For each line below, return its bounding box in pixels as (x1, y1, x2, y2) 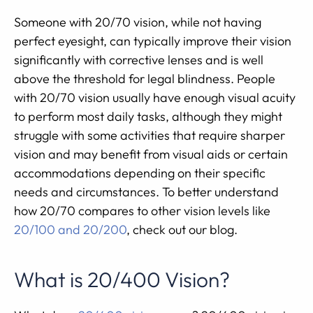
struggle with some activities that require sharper (14, 127, 285, 143)
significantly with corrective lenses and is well (14, 52, 263, 68)
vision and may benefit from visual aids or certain (14, 146, 288, 162)
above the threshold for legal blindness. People (14, 71, 275, 87)
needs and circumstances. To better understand (14, 184, 279, 200)
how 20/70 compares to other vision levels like (14, 203, 270, 219)
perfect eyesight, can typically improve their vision (14, 33, 291, 49)
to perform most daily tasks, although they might (14, 108, 282, 124)
